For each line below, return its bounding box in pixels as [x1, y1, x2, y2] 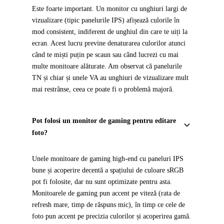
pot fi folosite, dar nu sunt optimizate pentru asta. [32, 178, 172, 185]
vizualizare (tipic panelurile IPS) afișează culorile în [32, 16, 179, 24]
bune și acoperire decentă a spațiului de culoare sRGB [32, 166, 183, 174]
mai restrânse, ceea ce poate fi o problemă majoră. [32, 85, 174, 93]
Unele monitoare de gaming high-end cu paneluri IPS [32, 155, 183, 162]
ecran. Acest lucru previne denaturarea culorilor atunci [32, 39, 185, 47]
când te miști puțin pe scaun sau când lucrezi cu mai [32, 51, 178, 58]
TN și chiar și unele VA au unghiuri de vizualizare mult [32, 74, 188, 81]
